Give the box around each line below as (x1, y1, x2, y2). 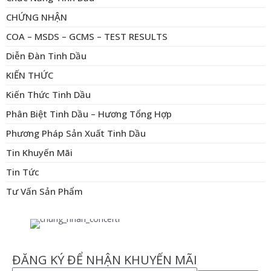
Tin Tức (6, 165, 39, 178)
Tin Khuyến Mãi (6, 146, 73, 158)
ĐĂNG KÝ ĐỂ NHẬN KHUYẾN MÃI (12, 251, 197, 268)
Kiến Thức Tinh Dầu (6, 88, 91, 100)
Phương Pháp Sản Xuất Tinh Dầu (6, 126, 146, 139)
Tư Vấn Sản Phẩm (6, 184, 83, 197)
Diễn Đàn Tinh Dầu (6, 49, 87, 62)
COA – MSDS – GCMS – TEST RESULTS (6, 30, 168, 42)
